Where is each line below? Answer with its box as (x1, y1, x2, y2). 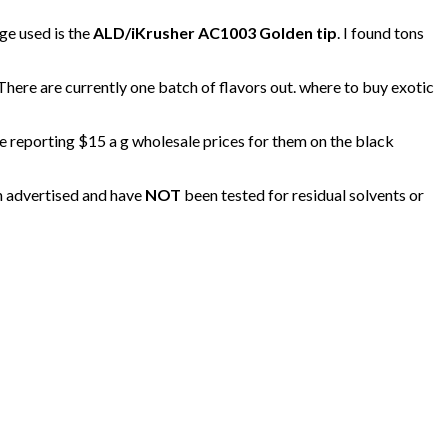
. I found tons (337, 22, 424, 42)
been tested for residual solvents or (181, 184, 424, 204)
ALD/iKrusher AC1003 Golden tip (93, 22, 337, 42)
